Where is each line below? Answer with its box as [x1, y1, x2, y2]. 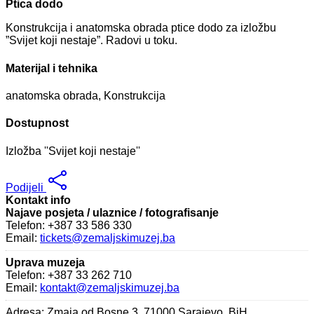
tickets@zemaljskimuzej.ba [40, 231, 175, 244]
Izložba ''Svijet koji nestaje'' [6, 144, 140, 157]
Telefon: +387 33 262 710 [6, 268, 132, 281]
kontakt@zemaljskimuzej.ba [40, 281, 179, 294]
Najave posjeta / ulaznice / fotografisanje [6, 206, 219, 219]
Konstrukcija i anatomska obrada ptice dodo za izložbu [6, 22, 276, 34]
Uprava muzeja [6, 256, 85, 268]
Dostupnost [6, 117, 69, 130]
